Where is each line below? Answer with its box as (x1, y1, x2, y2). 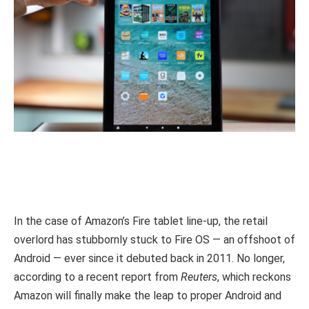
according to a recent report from (14, 270, 181, 284)
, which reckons (217, 270, 291, 284)
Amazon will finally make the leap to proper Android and (14, 289, 281, 303)
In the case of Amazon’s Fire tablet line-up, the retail (14, 215, 268, 228)
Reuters (181, 270, 217, 284)
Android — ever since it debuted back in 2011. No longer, (14, 252, 285, 266)
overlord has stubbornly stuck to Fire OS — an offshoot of (14, 233, 295, 247)
